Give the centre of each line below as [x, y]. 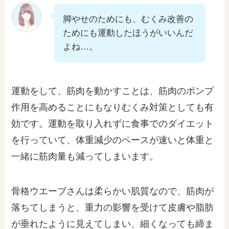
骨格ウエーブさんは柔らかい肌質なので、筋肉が [113, 191]
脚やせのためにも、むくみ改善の [128, 19]
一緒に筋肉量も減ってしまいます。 [85, 156]
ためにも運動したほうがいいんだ [128, 33]
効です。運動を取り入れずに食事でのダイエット [113, 124]
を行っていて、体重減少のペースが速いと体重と [113, 140]
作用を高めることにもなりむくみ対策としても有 [113, 107]
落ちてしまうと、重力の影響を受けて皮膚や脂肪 [113, 207]
